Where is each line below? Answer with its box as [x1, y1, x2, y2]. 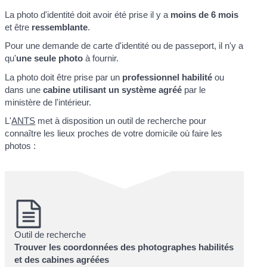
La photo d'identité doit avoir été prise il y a [5, 9, 171, 20]
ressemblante [32, 21, 88, 32]
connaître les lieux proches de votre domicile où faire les [5, 128, 223, 139]
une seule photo [16, 53, 83, 64]
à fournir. [83, 53, 119, 64]
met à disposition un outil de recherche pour [35, 116, 207, 126]
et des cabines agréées [14, 254, 110, 265]
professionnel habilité [122, 72, 213, 82]
